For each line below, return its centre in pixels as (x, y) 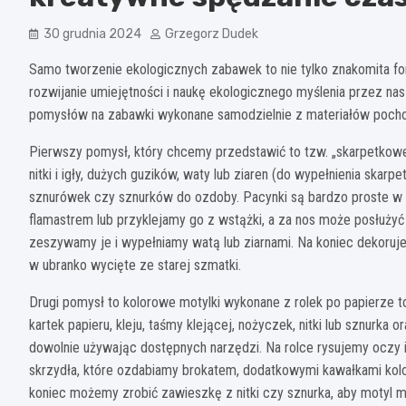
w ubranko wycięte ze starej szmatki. (135, 265)
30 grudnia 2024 (92, 34)
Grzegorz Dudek (212, 34)
